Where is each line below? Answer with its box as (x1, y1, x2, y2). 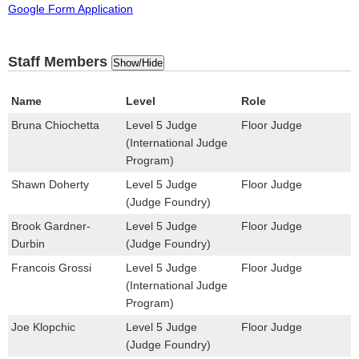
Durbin (11, 236, 45, 250)
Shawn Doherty (11, 177, 89, 191)
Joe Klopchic (11, 320, 75, 333)
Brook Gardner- (11, 219, 91, 232)
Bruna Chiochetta (11, 118, 99, 131)
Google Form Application (8, 2, 133, 15)
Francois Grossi (11, 260, 91, 274)
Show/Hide (113, 56, 163, 69)
